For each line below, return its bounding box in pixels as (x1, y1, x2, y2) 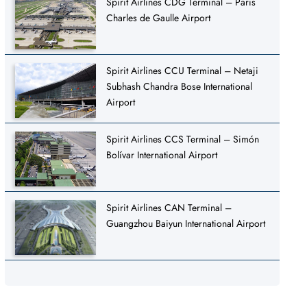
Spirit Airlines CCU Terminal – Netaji (106, 63, 259, 77)
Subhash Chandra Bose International (106, 79, 253, 93)
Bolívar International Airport (106, 147, 218, 162)
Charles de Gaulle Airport (106, 10, 211, 25)
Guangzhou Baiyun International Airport (106, 216, 266, 230)
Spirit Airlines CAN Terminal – (106, 200, 232, 214)
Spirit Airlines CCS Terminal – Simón (106, 132, 260, 146)
